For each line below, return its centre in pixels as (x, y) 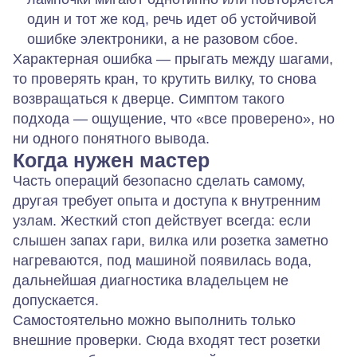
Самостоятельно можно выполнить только (154, 320)
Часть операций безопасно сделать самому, (159, 180)
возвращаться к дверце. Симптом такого (149, 98)
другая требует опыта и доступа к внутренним (167, 200)
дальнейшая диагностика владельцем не (151, 280)
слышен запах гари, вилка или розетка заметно (171, 240)
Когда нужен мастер (111, 160)
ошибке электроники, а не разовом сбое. (163, 39)
